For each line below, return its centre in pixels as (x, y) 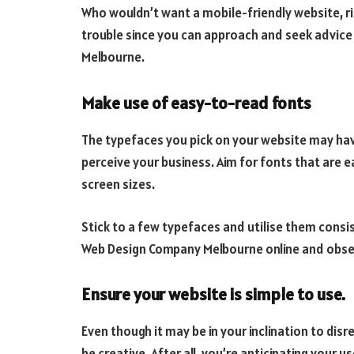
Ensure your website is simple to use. (213, 295)
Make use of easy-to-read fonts (196, 103)
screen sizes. (118, 184)
